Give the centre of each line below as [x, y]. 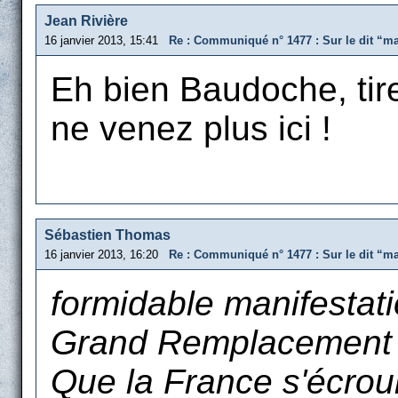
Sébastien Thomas [107, 235]
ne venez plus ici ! [191, 128]
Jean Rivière [86, 21]
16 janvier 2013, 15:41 [107, 40]
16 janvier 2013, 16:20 [107, 255]
